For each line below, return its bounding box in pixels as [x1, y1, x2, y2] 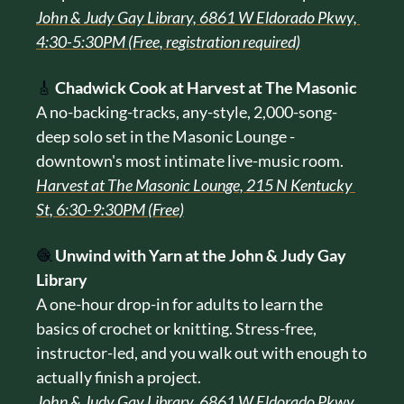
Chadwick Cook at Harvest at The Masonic [55, 77, 357, 97]
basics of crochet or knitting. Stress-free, [36, 317, 317, 338]
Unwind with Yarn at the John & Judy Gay [55, 244, 346, 265]
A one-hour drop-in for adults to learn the [36, 293, 323, 314]
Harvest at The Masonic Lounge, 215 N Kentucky [36, 174, 353, 195]
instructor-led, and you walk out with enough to [36, 342, 367, 363]
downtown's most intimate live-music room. [36, 150, 344, 170]
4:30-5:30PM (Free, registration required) [36, 31, 300, 51]
